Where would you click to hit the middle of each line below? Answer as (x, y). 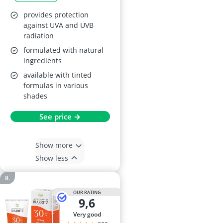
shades (35, 96)
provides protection (56, 15)
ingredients (43, 60)
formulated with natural (63, 50)
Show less (52, 158)
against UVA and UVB (58, 25)
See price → (60, 116)
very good (89, 214)
